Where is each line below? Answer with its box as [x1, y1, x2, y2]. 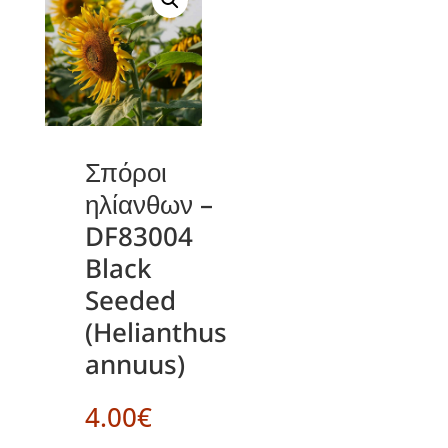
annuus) [84, 345, 185, 382]
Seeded [84, 281, 176, 318]
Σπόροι [84, 153, 167, 190]
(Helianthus [84, 313, 227, 350]
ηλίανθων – [84, 185, 213, 222]
